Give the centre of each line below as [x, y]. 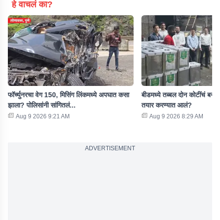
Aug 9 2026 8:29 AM [176, 116]
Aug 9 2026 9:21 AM [43, 116]
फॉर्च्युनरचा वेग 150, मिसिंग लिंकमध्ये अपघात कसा [69, 95]
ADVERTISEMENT [110, 148]
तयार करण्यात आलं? [167, 105]
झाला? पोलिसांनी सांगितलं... [42, 105]
